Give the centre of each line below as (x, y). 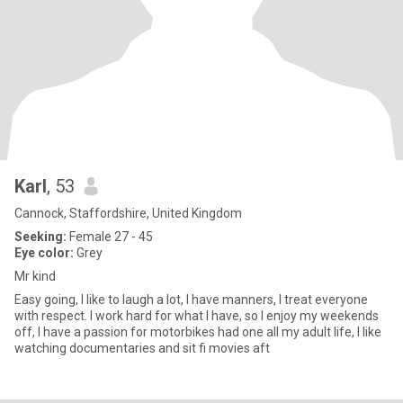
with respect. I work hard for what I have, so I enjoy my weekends (197, 316)
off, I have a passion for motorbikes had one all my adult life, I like (198, 332)
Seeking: (40, 237)
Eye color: (44, 253)
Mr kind (35, 276)
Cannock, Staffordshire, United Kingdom (128, 213)
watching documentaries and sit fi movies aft (226, 348)
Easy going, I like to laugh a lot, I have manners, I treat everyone (191, 300)
